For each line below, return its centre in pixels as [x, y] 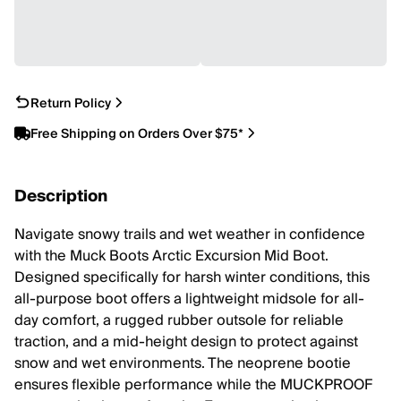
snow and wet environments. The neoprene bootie [183, 363]
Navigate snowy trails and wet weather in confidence [190, 235]
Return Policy [71, 103]
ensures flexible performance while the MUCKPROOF [193, 385]
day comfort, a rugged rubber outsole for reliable [179, 320]
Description [61, 196]
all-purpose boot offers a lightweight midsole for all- [189, 299]
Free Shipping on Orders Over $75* [137, 134]
